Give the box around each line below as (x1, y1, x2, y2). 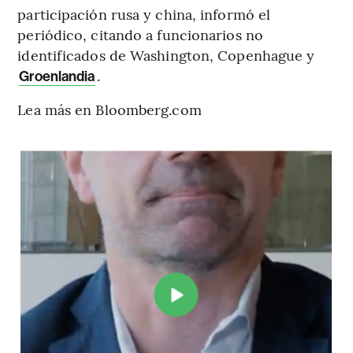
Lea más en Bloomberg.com (17, 98, 202, 119)
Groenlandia (19, 67, 95, 85)
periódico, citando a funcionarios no (17, 24, 263, 44)
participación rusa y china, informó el (17, 3, 271, 24)
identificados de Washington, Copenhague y (17, 44, 315, 65)
